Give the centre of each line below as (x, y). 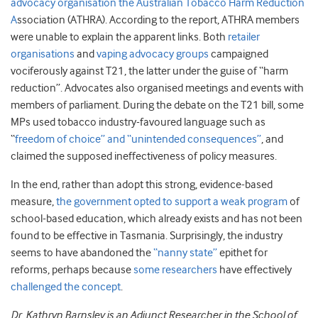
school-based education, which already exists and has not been (157, 219)
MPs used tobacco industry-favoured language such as (139, 122)
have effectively (254, 270)
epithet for (242, 253)
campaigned (238, 54)
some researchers (175, 270)
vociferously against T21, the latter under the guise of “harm (149, 71)
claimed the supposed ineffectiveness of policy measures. (144, 157)
